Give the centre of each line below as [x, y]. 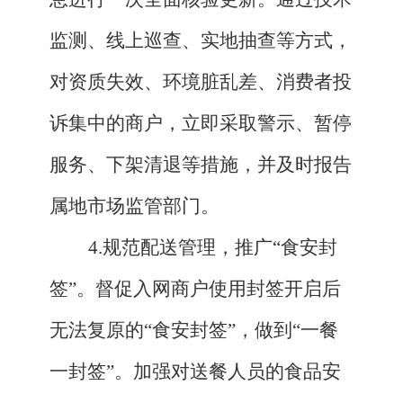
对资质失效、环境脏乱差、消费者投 [201, 82]
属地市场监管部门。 [134, 206]
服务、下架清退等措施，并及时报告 [201, 165]
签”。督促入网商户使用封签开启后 [195, 289]
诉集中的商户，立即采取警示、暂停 [201, 124]
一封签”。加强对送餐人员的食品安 [195, 372]
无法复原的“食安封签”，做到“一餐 [194, 331]
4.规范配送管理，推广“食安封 [212, 248]
